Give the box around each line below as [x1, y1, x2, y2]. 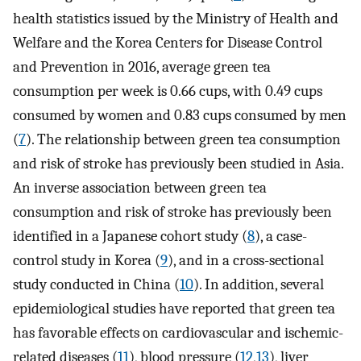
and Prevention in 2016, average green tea [13, 57, 271, 76]
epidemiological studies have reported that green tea [13, 299, 335, 317]
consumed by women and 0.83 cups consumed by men [13, 106, 346, 124]
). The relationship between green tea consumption [26, 130, 341, 148]
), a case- [255, 226, 307, 245]
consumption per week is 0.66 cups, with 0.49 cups [13, 81, 322, 100]
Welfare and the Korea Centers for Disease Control [13, 33, 322, 52]
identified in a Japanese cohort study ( [13, 226, 247, 245]
